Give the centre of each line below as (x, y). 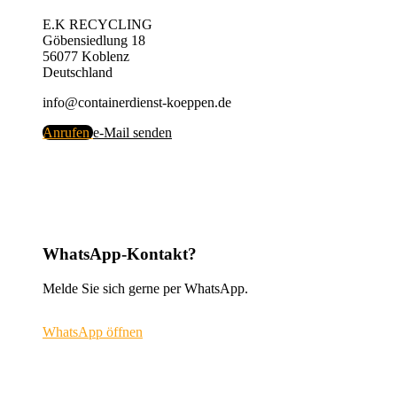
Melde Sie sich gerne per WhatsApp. (145, 288)
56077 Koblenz (86, 57)
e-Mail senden (132, 133)
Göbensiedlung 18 (94, 41)
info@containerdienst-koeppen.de (137, 103)
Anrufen (66, 133)
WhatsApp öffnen (93, 331)
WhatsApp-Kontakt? (120, 253)
